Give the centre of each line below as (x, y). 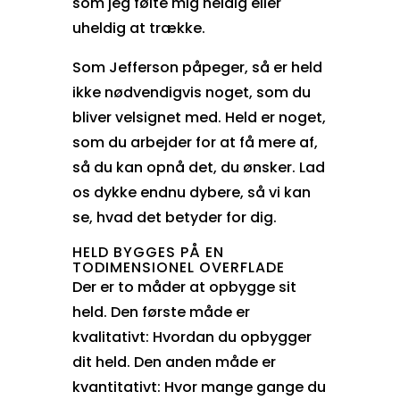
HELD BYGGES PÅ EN (148, 252)
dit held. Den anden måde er (174, 362)
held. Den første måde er (161, 312)
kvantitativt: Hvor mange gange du (199, 387)
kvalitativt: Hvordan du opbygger (192, 337)
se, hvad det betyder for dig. (174, 217)
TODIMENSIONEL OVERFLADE (178, 267)
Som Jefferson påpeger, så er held (197, 67)
